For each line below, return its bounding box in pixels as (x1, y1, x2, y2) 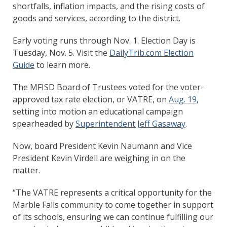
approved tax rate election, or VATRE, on (13, 93, 169, 105)
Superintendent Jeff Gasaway (75, 118, 185, 129)
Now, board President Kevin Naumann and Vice (13, 140, 192, 152)
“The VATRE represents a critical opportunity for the (13, 186, 212, 198)
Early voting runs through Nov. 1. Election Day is (13, 34, 196, 46)
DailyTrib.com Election (109, 47, 194, 58)
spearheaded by (13, 118, 75, 129)
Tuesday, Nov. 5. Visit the (13, 47, 109, 58)
